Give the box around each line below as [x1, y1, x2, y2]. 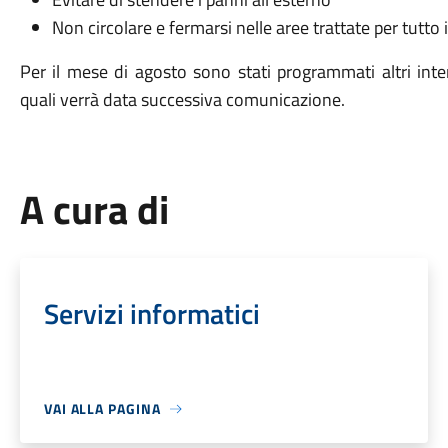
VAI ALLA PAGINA [43, 398, 161, 419]
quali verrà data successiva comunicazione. [19, 86, 345, 113]
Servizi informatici [43, 292, 260, 335]
